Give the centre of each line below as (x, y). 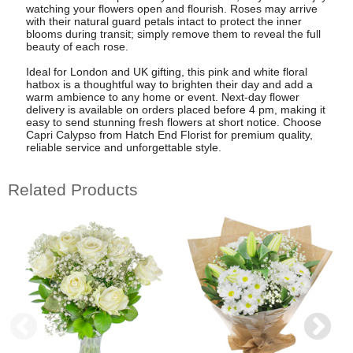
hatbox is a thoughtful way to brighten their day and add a (169, 84)
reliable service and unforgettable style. (123, 147)
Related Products (73, 190)
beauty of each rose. (77, 46)
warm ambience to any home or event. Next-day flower (162, 97)
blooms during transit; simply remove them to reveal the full (173, 33)
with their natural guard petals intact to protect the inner (163, 21)
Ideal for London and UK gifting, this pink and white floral (166, 71)
